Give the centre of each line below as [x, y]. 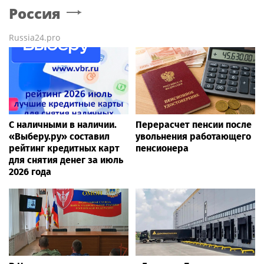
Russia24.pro [34, 37]
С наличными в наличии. [63, 124]
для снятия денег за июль [66, 160]
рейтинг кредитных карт [64, 148]
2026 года [30, 171]
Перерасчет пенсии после [194, 124]
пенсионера [162, 148]
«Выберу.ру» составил [59, 136]
